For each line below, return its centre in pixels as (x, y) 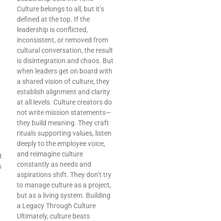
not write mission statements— (64, 113)
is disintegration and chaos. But (65, 61)
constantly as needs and (54, 165)
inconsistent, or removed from (62, 40)
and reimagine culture (50, 154)
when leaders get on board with (65, 71)
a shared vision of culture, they (63, 82)
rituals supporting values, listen (64, 133)
